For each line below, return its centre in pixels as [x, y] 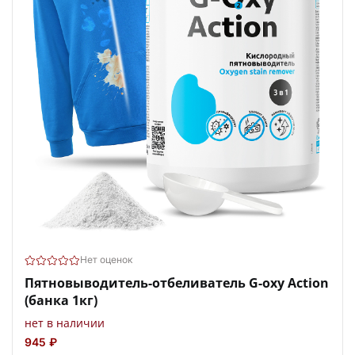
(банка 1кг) [61, 300]
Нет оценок [107, 260]
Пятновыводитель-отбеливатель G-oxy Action [177, 282]
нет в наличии [65, 323]
